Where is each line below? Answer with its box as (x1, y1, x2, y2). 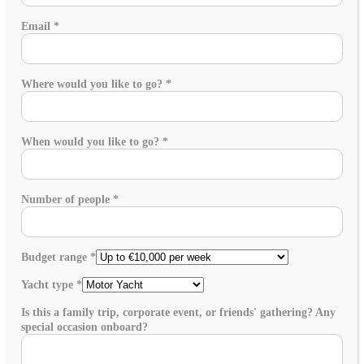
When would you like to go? (21, 135, 162, 148)
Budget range (21, 250, 90, 263)
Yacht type (21, 278, 76, 291)
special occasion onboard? (21, 320, 148, 333)
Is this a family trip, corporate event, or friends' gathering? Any (21, 305, 336, 318)
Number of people (21, 193, 113, 206)
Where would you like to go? (21, 77, 166, 90)
